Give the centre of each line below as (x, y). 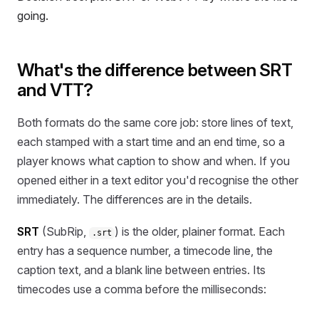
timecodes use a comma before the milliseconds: (142, 289)
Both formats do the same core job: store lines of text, (155, 122)
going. (33, 16)
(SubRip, (64, 232)
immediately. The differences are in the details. (135, 199)
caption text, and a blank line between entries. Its (141, 270)
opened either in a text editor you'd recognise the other (158, 180)
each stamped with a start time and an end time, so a (151, 141)
